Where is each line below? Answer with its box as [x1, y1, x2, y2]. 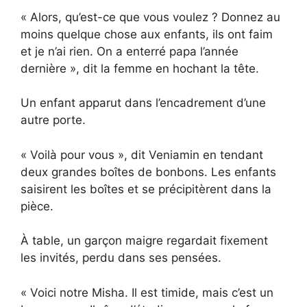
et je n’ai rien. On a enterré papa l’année [21, 44, 238, 58]
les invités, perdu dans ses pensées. [21, 251, 221, 265]
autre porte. [21, 113, 86, 127]
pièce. [21, 199, 53, 213]
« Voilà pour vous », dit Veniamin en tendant [21, 147, 263, 162]
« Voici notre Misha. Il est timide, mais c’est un [21, 285, 273, 299]
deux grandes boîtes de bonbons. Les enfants [21, 164, 276, 179]
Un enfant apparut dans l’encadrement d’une [21, 96, 266, 110]
